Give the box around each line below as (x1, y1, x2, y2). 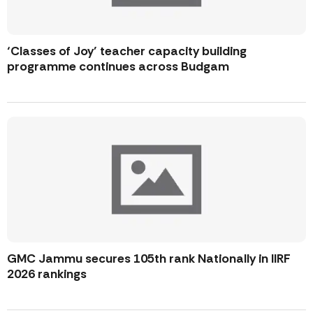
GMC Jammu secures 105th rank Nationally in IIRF (7, 251, 291, 267)
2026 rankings (7, 266, 87, 282)
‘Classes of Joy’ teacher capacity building (7, 43, 247, 59)
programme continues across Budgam (7, 59, 229, 75)
